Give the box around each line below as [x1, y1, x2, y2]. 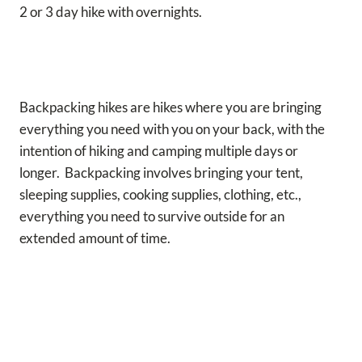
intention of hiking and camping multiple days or [19, 141, 298, 159]
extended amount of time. [19, 229, 173, 246]
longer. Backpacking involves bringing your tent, [19, 163, 303, 181]
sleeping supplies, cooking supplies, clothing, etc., [19, 185, 301, 203]
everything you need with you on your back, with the [19, 120, 325, 137]
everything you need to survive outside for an [19, 207, 284, 225]
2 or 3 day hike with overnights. [19, 2, 207, 20]
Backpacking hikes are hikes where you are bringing [19, 98, 322, 116]
